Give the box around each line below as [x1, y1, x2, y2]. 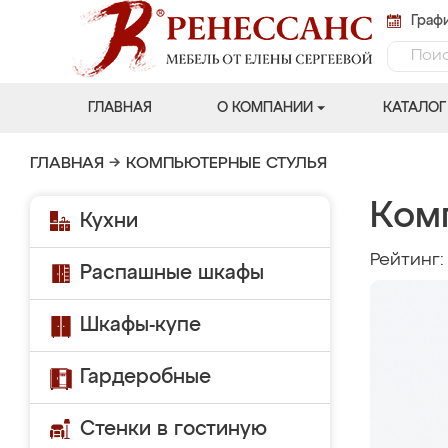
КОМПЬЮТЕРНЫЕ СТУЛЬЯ [126, 156, 327, 172]
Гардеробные [80, 367, 211, 387]
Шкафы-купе [80, 315, 201, 335]
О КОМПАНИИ [216, 101, 313, 115]
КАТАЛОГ [382, 101, 446, 115]
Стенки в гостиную [80, 419, 267, 439]
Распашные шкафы [80, 263, 264, 283]
